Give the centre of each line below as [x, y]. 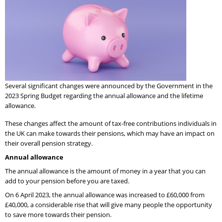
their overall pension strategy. [49, 143]
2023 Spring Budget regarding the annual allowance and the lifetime [104, 96]
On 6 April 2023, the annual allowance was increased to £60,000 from [105, 195]
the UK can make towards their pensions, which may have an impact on [110, 133]
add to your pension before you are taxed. [67, 181]
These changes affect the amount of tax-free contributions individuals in [111, 123]
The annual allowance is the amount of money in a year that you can [105, 171]
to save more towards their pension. [58, 215]
